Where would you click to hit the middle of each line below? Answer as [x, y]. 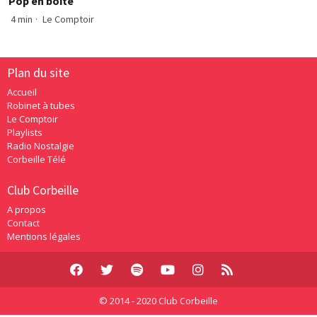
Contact [23, 223]
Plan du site [38, 72]
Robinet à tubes [41, 106]
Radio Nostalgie [41, 146]
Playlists [25, 133]
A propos [27, 210]
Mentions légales [44, 237]
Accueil [22, 92]
